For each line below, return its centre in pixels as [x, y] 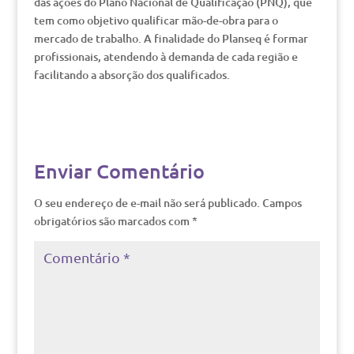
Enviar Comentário [119, 171]
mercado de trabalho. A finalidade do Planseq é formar [171, 38]
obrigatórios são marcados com [113, 221]
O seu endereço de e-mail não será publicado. [147, 203]
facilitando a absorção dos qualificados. [132, 75]
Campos [282, 203]
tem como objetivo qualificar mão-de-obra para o [156, 20]
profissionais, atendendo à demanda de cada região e [166, 56]
